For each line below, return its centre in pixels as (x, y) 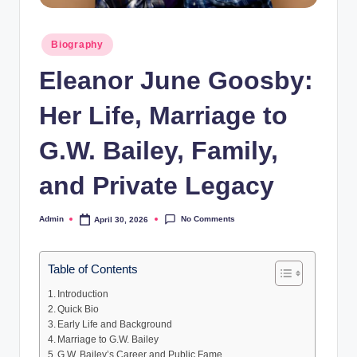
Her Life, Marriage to (163, 115)
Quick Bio (78, 310)
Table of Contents (93, 269)
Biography (77, 44)
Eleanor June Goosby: (176, 80)
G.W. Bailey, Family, (159, 150)
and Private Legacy (157, 185)
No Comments (208, 219)
